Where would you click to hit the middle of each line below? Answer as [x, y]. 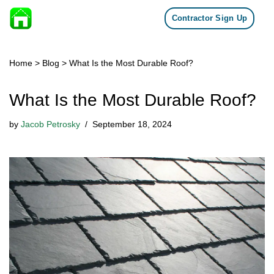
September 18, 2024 [132, 124]
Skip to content [49, 29]
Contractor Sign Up [209, 18]
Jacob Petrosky [50, 124]
